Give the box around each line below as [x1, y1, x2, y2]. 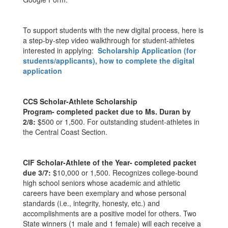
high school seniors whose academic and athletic [23, 178, 180, 188]
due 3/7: [23, 167, 51, 178]
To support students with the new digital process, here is [23, 25, 204, 35]
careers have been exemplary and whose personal [23, 188, 186, 198]
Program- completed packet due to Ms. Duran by [23, 106, 191, 117]
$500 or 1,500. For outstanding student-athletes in [36, 117, 199, 127]
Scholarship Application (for [98, 45, 196, 55]
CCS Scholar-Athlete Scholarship [23, 96, 137, 106]
